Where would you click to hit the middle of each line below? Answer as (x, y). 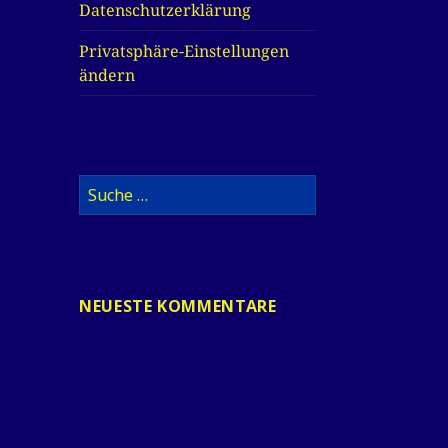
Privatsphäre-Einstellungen (184, 51)
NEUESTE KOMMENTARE (178, 306)
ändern (107, 75)
